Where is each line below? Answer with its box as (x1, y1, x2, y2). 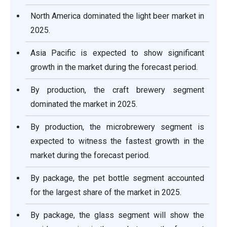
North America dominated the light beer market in (30, 11, 204, 21)
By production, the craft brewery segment (30, 85, 204, 95)
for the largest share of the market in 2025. (30, 187, 181, 198)
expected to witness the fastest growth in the (30, 136, 204, 146)
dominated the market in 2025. (30, 99, 137, 109)
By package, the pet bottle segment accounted (30, 173, 204, 183)
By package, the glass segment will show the (30, 210, 204, 220)
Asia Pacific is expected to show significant (30, 48, 204, 58)
